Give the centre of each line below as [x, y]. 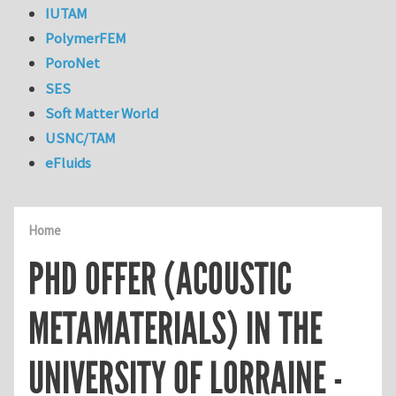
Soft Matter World [102, 113]
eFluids [69, 163]
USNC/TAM [81, 138]
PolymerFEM [86, 38]
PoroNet [73, 63]
